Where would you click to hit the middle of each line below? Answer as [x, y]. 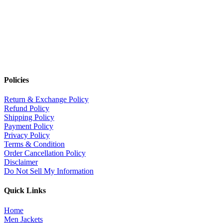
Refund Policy [27, 108]
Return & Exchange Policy [46, 99]
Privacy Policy [27, 135]
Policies [16, 80]
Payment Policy [29, 126]
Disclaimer [21, 162]
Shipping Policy [29, 117]
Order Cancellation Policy [45, 153]
